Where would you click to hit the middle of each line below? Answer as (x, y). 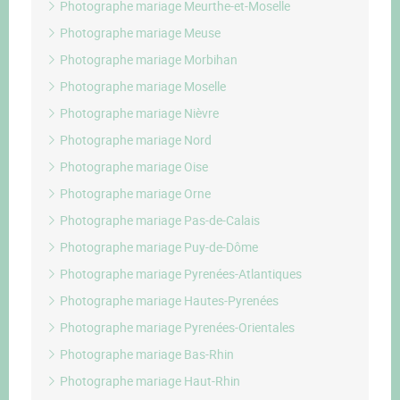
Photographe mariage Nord (134, 140)
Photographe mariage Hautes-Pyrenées (168, 300)
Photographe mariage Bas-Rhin (146, 354)
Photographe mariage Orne (134, 193)
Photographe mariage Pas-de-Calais (158, 220)
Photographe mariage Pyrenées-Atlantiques (179, 274)
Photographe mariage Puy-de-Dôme (158, 247)
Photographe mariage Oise (133, 167)
